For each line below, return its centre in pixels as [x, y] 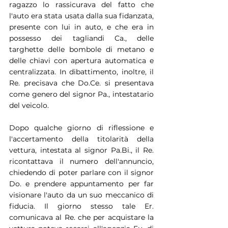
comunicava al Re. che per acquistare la [81, 217]
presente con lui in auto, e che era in [81, 27]
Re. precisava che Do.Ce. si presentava [81, 83]
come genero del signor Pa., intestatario [81, 94]
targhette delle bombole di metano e [81, 49]
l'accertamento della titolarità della [81, 139]
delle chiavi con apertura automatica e [81, 60]
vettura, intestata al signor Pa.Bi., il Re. [81, 150]
